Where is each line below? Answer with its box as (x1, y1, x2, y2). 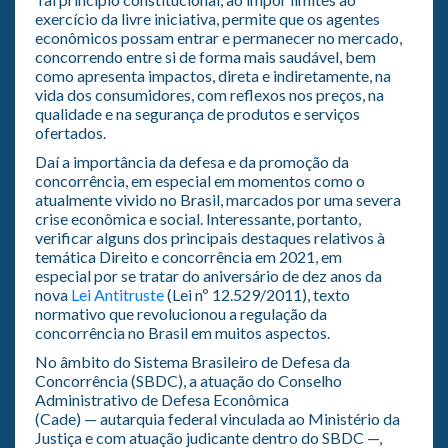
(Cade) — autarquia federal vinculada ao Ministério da (35, 408, 400, 428)
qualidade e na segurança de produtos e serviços (35, 103, 360, 123)
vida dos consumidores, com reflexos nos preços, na (35, 84, 384, 104)
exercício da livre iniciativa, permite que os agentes (35, 8, 380, 28)
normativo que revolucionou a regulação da (35, 303, 327, 323)
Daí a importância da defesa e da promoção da (35, 151, 349, 171)
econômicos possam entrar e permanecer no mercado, (35, 27, 402, 47)
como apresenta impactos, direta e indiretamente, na (35, 65, 391, 85)
